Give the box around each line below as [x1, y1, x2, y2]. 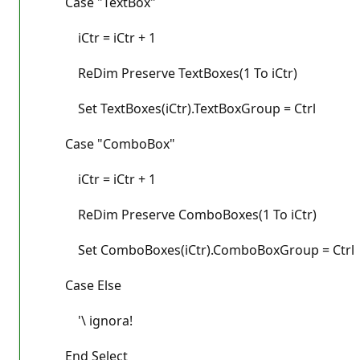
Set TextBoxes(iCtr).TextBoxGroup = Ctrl [39, 99, 316, 117]
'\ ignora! [39, 311, 133, 329]
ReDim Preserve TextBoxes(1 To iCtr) [39, 63, 297, 82]
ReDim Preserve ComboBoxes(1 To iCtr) [39, 205, 317, 223]
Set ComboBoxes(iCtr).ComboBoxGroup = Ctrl [39, 240, 354, 259]
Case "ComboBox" [39, 134, 175, 153]
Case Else [39, 276, 121, 294]
